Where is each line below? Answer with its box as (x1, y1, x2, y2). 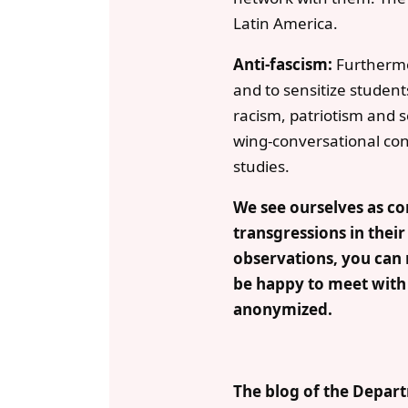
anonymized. (233, 299, 333, 321)
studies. (233, 156, 291, 178)
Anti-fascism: (233, 54, 333, 76)
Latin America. (233, 13, 339, 35)
